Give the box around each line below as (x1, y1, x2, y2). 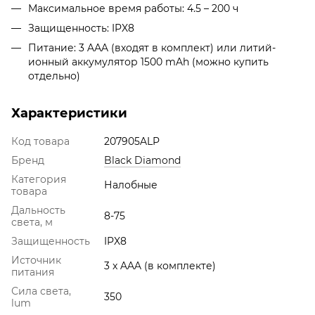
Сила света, (11, 285, 71, 298)
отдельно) (28, 70, 80, 83)
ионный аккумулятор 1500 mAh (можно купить (28, 56, 269, 69)
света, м (11, 216, 53, 229)
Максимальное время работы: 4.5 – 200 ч (28, 1, 238, 15)
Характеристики (11, 105, 127, 122)
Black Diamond (104, 154, 181, 167)
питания (11, 266, 54, 279)
